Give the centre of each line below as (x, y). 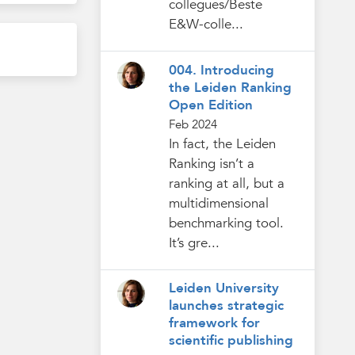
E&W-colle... (206, 25)
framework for (214, 323)
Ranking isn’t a (211, 163)
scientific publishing (231, 341)
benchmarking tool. (226, 223)
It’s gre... (194, 242)
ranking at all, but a (226, 183)
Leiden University (223, 288)
